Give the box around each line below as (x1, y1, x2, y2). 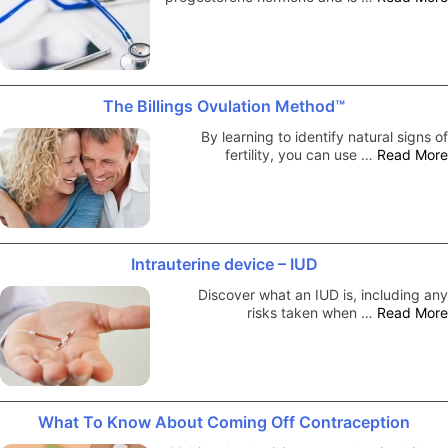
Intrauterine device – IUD (130, 253, 318, 274)
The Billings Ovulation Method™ (103, 95, 345, 116)
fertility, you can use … (225, 145, 377, 163)
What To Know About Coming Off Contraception (38, 411, 410, 432)
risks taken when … (247, 303, 377, 321)
